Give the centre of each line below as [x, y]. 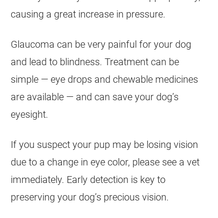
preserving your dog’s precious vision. [90, 197]
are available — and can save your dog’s [95, 97]
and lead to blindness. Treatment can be [95, 62]
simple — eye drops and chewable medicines [105, 79]
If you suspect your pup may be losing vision [105, 145]
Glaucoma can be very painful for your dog [101, 44]
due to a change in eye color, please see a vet [105, 162]
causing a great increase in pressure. [88, 14]
